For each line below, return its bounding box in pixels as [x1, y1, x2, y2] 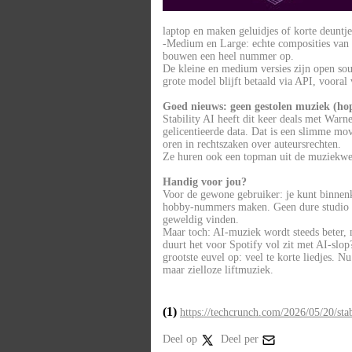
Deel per [221, 333, 262, 345]
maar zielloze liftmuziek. [163, 264, 273, 276]
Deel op [163, 333, 200, 345]
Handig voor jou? [163, 176, 247, 188]
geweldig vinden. [163, 214, 239, 225]
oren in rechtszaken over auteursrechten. [163, 138, 341, 150]
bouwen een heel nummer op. [163, 50, 294, 62]
